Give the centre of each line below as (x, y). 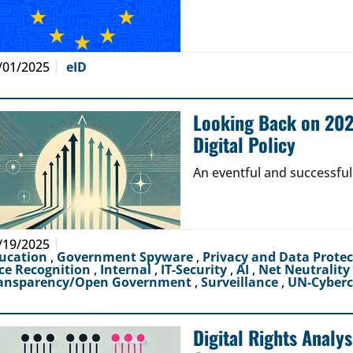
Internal (127, 269)
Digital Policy (244, 144)
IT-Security (195, 269)
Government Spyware (126, 257)
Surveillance (241, 282)
